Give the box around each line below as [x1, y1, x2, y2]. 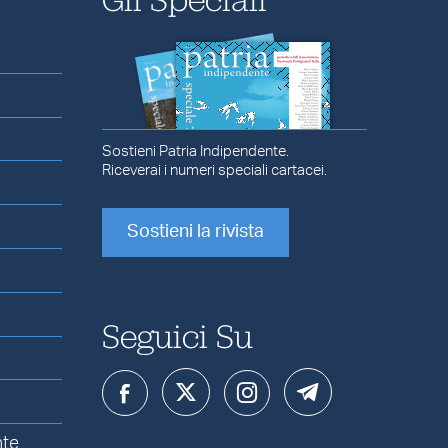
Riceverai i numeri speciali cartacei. [101, 163, 327, 179]
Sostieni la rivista [126, 222, 264, 241]
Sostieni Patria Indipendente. [101, 144, 289, 160]
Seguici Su [101, 314, 253, 355]
